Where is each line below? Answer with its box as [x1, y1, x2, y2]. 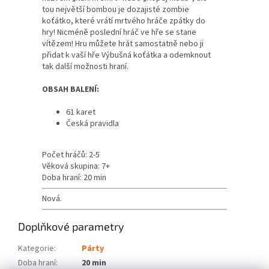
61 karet [66, 106, 95, 119]
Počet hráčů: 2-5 [42, 149, 100, 162]
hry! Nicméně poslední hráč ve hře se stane [42, 26, 196, 39]
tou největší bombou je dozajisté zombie [42, 4, 189, 16]
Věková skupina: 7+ [42, 160, 110, 173]
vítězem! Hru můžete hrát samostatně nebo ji [42, 38, 204, 50]
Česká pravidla [66, 118, 119, 130]
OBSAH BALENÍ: [42, 83, 99, 96]
